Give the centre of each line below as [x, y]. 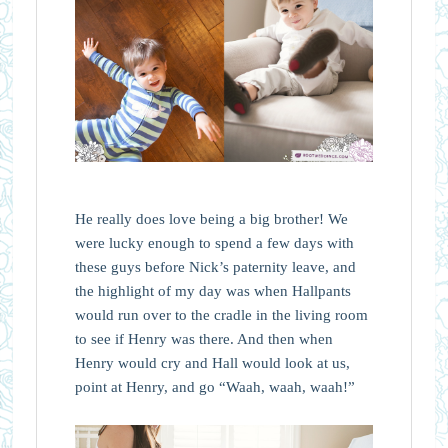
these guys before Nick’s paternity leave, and [215, 266]
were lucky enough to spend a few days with [214, 242]
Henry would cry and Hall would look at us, [212, 362]
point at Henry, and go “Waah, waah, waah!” [214, 386]
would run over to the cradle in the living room [221, 314]
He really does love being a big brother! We [211, 218]
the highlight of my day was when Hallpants [212, 290]
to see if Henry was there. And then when [203, 338]
